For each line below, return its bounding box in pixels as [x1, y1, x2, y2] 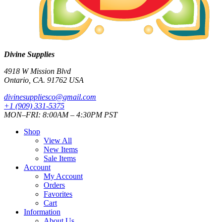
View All [44, 136, 72, 145]
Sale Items [44, 154, 76, 163]
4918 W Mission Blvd [4, 66, 71, 75]
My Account [44, 171, 83, 180]
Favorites [44, 189, 72, 198]
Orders [44, 180, 65, 189]
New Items [44, 145, 78, 154]
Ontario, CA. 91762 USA [4, 75, 84, 84]
